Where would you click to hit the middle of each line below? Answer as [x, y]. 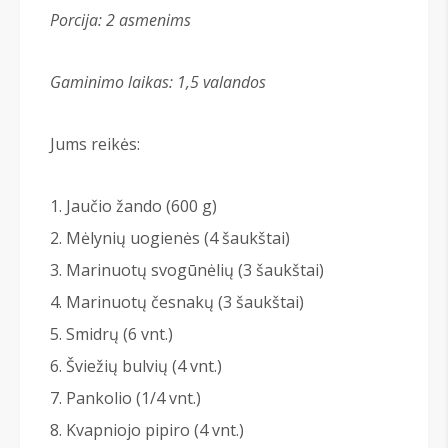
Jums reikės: [95, 144]
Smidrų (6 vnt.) [119, 334]
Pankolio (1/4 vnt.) [133, 398]
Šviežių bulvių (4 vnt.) [144, 366]
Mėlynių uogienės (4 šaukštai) [178, 238]
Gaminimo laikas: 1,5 [126, 82]
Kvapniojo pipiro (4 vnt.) [155, 430]
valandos [234, 82]
